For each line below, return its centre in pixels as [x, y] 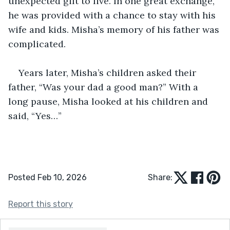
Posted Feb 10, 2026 [47, 177]
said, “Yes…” [35, 116]
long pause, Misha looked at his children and [109, 101]
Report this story [41, 204]
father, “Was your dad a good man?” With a [104, 87]
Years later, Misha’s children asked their [109, 72]
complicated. [37, 44]
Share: [160, 177]
